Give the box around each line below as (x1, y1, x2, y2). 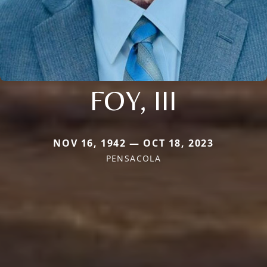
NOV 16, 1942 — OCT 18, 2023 (53, 136, 214, 150)
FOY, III (90, 83, 177, 117)
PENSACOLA (105, 153, 162, 164)
